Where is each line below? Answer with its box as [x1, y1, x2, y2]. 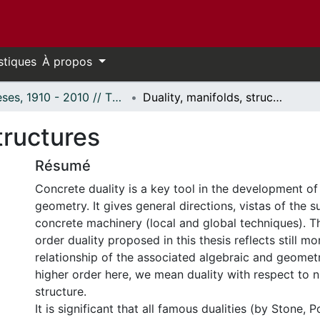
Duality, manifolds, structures [273, 90, 282, 104]
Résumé [35, 157, 91, 174]
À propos [42, 54, 96, 69]
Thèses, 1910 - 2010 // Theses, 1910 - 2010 [112, 90, 121, 104]
